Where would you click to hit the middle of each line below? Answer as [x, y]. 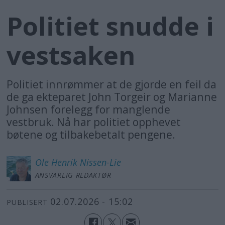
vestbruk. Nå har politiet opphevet [94, 122]
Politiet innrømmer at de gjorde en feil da [112, 84]
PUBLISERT [27, 202]
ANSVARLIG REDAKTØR [73, 175]
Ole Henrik [56, 162]
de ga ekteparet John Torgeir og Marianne [112, 97]
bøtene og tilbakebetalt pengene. [91, 135]
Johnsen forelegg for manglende [89, 109]
